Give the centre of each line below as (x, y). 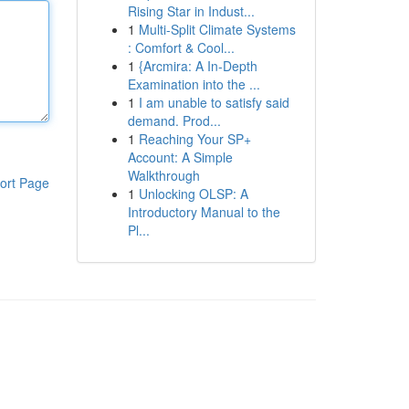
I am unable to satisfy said (214, 102)
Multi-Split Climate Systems (217, 29)
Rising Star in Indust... (191, 11)
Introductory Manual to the (204, 212)
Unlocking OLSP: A (193, 194)
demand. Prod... (174, 121)
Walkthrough (163, 175)
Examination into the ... (194, 84)
